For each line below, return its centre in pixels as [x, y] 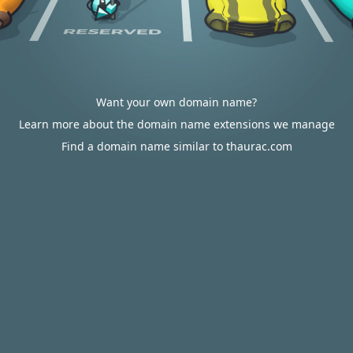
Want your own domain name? [176, 102]
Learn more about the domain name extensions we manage [176, 124]
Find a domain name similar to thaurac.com [176, 146]
